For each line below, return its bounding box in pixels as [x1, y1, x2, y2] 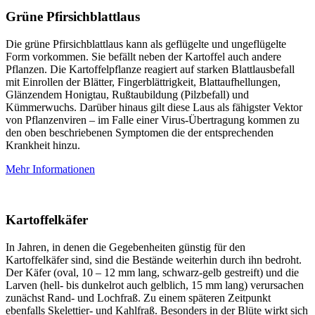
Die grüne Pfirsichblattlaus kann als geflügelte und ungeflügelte [6, 37, 286, 50]
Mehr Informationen [6, 162, 95, 175]
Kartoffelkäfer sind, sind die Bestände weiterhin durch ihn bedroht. [6, 253, 302, 266]
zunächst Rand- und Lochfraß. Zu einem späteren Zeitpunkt [6, 291, 271, 304]
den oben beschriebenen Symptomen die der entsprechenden [6, 126, 274, 139]
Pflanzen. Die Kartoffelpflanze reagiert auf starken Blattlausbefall [6, 63, 295, 75]
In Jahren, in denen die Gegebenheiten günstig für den [6, 240, 245, 253]
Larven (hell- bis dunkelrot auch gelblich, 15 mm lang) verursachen [6, 278, 304, 291]
